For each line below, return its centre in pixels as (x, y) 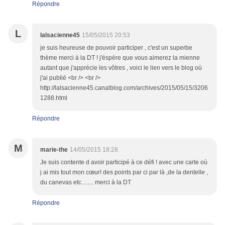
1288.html (54, 98)
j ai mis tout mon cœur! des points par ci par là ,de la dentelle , (124, 173)
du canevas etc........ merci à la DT (86, 183)
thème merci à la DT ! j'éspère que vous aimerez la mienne (120, 58)
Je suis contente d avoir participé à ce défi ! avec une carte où (124, 162)
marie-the (54, 150)
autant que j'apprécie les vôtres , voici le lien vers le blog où (121, 68)
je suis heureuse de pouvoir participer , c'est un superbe (116, 48)
